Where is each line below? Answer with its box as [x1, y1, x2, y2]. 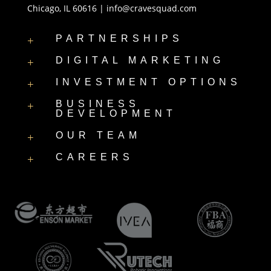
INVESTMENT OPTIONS [55, 76, 241, 87]
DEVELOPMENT [55, 108, 177, 119]
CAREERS [55, 151, 134, 162]
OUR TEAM [55, 129, 141, 140]
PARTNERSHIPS [55, 33, 183, 44]
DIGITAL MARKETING [55, 54, 224, 65]
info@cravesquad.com [106, 2, 197, 14]
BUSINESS [55, 98, 140, 109]
